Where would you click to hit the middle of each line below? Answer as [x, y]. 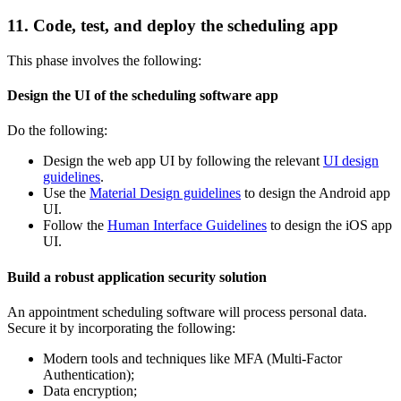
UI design [351, 161]
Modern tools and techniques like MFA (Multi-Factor [192, 358]
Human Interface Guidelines [187, 226]
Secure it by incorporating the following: [121, 328]
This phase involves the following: [104, 60]
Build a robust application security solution [137, 277]
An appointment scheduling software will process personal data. [187, 311]
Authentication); [89, 374]
